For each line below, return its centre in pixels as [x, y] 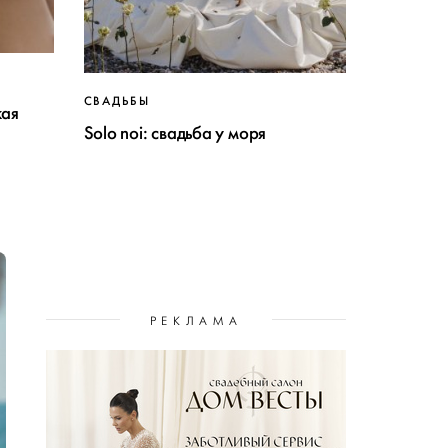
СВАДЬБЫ [117, 101]
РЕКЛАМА [196, 322]
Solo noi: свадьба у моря [175, 133]
